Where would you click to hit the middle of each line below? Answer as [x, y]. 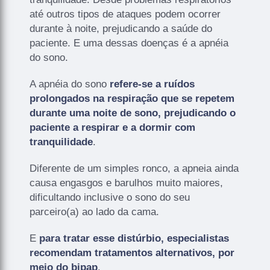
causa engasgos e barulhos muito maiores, [127, 183]
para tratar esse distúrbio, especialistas [134, 238]
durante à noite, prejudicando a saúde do [121, 28]
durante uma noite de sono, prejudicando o [133, 113]
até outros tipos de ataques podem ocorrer [125, 14]
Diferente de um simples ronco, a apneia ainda [134, 168]
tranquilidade [61, 142]
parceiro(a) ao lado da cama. [95, 212]
